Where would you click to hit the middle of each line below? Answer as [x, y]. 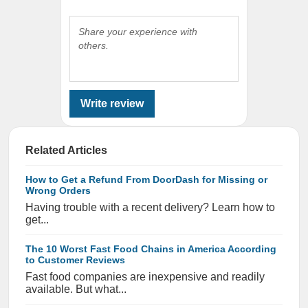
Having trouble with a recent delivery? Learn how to [150, 207]
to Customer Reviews [75, 260]
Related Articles [66, 150]
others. [93, 45]
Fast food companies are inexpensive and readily [145, 277]
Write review [112, 103]
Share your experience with [138, 32]
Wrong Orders [58, 190]
